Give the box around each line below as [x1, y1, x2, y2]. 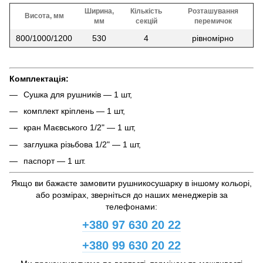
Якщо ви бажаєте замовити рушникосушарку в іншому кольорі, [11, 178, 252, 188]
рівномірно [192, 33, 234, 43]
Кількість [130, 6, 162, 15]
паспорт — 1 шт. [23, 156, 86, 166]
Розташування [187, 6, 238, 15]
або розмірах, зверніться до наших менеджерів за [35, 190, 228, 200]
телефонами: [106, 201, 157, 211]
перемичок [194, 16, 232, 25]
